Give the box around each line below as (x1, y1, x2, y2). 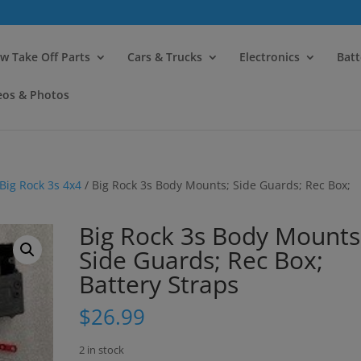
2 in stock (79, 342, 125, 357)
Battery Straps (79, 268, 239, 301)
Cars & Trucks (127, 49, 202, 64)
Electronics (239, 49, 300, 64)
